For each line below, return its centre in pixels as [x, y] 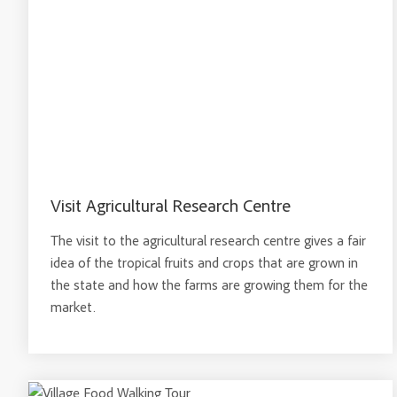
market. [73, 307]
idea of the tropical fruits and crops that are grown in [204, 262]
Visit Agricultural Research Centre [171, 205]
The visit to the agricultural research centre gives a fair [208, 240]
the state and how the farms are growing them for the [209, 284]
